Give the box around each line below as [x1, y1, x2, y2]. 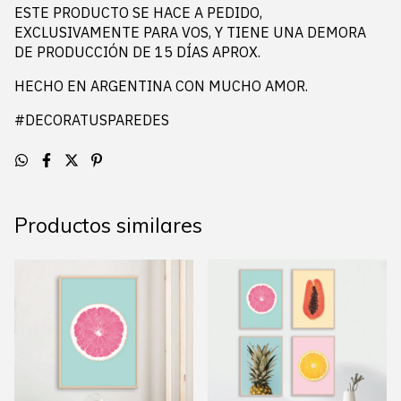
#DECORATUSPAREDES [14, 111, 169, 130]
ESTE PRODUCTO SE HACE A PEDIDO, [14, 4, 262, 22]
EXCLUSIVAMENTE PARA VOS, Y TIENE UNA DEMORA [14, 23, 366, 42]
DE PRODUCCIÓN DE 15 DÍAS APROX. [14, 43, 260, 62]
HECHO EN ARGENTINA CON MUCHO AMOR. [14, 77, 311, 96]
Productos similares [14, 212, 202, 239]
